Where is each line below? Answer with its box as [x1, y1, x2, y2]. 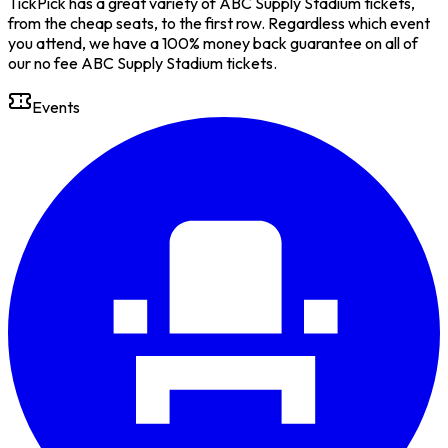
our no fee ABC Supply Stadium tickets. [8, 52, 277, 73]
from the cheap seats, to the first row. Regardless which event [8, 12, 430, 33]
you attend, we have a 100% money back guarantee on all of [8, 32, 418, 53]
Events [32, 96, 80, 117]
